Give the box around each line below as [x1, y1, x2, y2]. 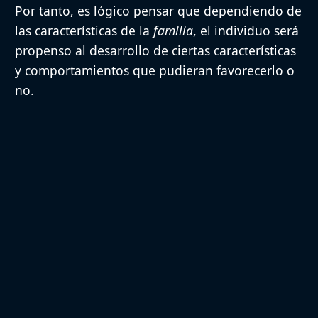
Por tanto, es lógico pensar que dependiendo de [15, 1, 302, 19]
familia [153, 21, 193, 39]
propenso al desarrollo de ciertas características [15, 41, 296, 59]
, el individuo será [193, 21, 299, 39]
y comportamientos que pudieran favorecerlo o [15, 61, 295, 79]
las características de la [15, 21, 153, 39]
